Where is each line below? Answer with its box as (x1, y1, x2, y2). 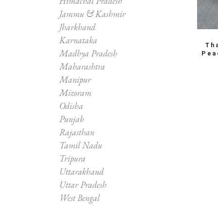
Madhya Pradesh (59, 47, 117, 59)
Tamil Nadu (59, 139, 102, 151)
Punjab (59, 113, 84, 125)
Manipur (59, 73, 91, 85)
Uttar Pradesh (59, 179, 107, 190)
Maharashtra (59, 60, 105, 72)
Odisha (59, 100, 83, 111)
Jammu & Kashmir (59, 8, 126, 19)
